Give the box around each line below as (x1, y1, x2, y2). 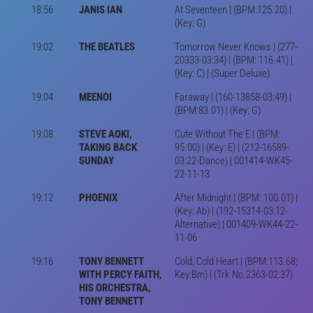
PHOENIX (78, 191, 117, 204)
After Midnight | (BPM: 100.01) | (174, 191, 298, 204)
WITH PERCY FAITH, (78, 268, 162, 281)
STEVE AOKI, (78, 127, 132, 140)
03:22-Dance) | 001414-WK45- (174, 154, 293, 167)
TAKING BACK (78, 140, 137, 154)
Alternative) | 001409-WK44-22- (174, 217, 298, 231)
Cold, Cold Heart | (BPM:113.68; (174, 254, 298, 268)
